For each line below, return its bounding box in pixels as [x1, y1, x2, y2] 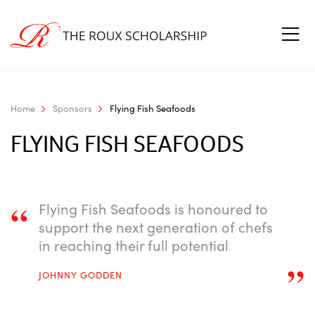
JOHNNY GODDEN [39, 268, 122, 281]
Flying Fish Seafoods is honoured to [39, 198, 268, 218]
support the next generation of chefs [39, 217, 273, 236]
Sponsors [53, 101, 92, 115]
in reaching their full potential [39, 235, 229, 255]
